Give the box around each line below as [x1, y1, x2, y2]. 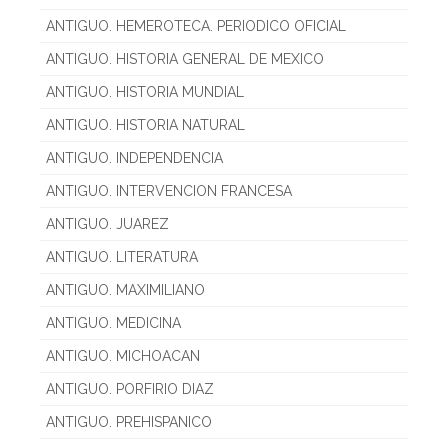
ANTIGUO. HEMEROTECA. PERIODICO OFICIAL [46, 17, 346, 34]
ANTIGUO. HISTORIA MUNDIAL [46, 83, 244, 100]
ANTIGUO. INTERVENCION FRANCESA [46, 182, 292, 199]
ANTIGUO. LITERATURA [46, 248, 198, 265]
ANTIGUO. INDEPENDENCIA [46, 149, 223, 166]
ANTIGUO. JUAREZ [46, 215, 169, 232]
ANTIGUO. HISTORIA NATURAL [46, 116, 245, 133]
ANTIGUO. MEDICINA [46, 314, 181, 331]
